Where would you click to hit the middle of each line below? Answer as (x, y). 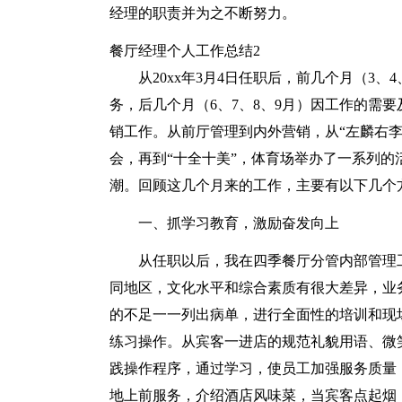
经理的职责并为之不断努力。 (203, 13)
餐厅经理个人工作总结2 (185, 51)
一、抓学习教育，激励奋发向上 (239, 223)
